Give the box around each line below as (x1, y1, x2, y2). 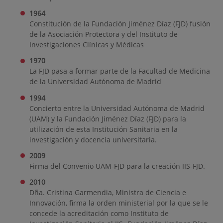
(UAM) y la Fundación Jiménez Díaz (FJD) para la (29, 113, 186, 123)
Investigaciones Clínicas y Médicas (29, 40, 144, 50)
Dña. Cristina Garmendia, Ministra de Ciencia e (29, 188, 186, 198)
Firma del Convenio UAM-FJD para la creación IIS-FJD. (29, 161, 205, 171)
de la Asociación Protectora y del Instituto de (29, 29, 178, 39)
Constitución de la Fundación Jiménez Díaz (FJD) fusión (29, 19, 211, 29)
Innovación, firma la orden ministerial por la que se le (29, 198, 208, 208)
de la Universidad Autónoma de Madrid (29, 77, 161, 87)
